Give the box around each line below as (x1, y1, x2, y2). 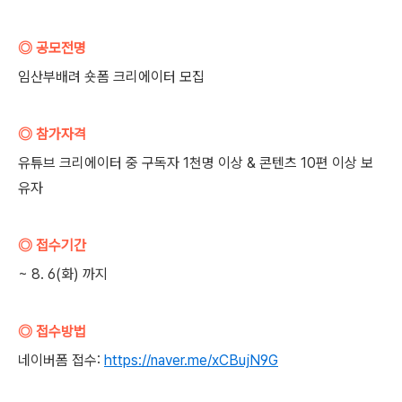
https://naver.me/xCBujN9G (104, 352, 278, 369)
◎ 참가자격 (18, 126, 86, 143)
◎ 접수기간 (18, 237, 86, 254)
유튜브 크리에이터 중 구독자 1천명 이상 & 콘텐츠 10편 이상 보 (18, 154, 373, 171)
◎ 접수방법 (18, 323, 86, 340)
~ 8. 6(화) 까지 (18, 266, 108, 283)
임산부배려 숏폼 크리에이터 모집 (18, 68, 205, 85)
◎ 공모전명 (18, 39, 86, 57)
